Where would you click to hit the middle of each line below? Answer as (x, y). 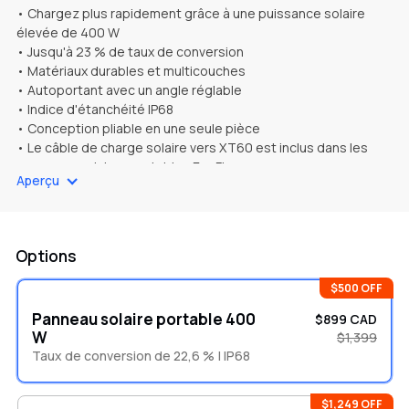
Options (46, 256)
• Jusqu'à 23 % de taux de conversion (130, 52)
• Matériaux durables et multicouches (131, 71)
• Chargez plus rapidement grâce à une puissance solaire (191, 13)
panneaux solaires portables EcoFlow (130, 167)
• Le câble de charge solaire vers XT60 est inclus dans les (192, 147)
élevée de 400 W (68, 32)
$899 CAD (346, 319)
